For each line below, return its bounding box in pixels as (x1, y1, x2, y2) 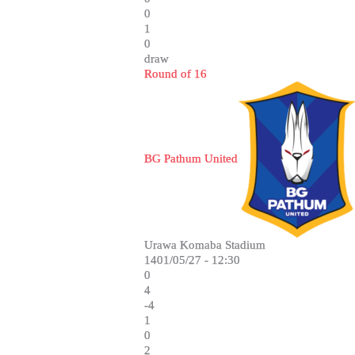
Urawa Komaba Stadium (144, 239, 265, 251)
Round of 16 (144, 67, 207, 80)
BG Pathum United (144, 151, 238, 165)
